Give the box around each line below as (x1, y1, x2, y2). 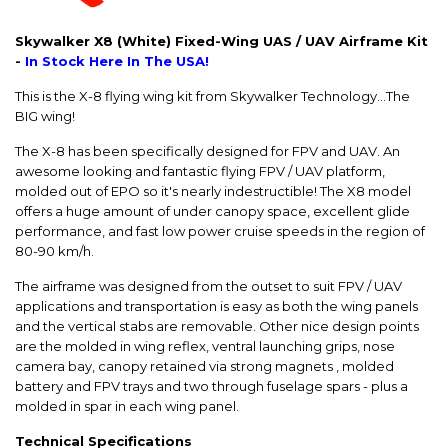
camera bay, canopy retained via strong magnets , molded (15, 358, 394, 375)
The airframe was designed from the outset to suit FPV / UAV (15, 278, 402, 295)
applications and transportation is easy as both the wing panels (15, 298, 418, 315)
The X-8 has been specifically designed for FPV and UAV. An (15, 143, 400, 160)
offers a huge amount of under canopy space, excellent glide (15, 203, 410, 220)
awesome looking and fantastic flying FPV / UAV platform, (15, 163, 385, 180)
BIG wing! (15, 108, 75, 125)
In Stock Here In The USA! (25, 53, 209, 70)
